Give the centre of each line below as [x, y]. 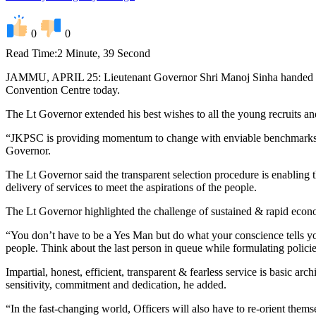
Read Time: [31, 53]
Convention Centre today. [63, 90]
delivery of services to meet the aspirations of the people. [131, 187]
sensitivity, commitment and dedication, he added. [116, 284]
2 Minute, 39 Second [104, 53]
